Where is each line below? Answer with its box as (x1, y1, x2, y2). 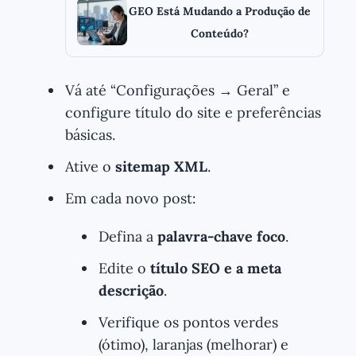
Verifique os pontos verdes (99, 312, 278, 331)
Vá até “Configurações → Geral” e (65, 80, 290, 99)
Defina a (99, 226, 157, 246)
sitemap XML (115, 157, 207, 176)
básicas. (65, 125, 115, 144)
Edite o (99, 258, 150, 277)
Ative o (65, 157, 115, 176)
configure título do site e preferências (65, 103, 321, 122)
